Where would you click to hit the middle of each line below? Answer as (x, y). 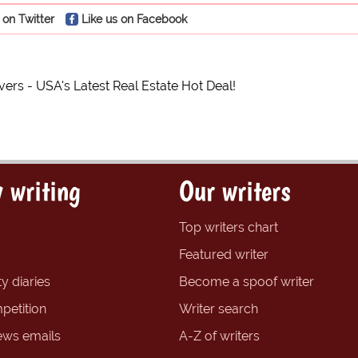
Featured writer (224, 255)
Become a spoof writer (247, 282)
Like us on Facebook (134, 19)
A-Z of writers (219, 336)
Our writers (235, 191)
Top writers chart (229, 228)
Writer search (219, 309)
